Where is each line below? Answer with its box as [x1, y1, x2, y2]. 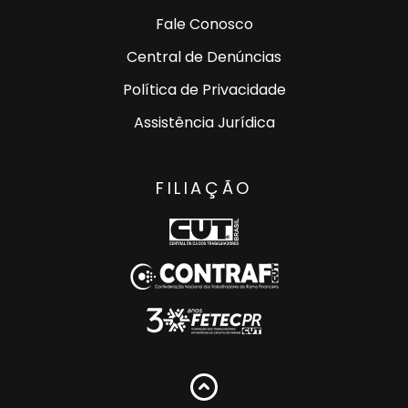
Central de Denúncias [127, 46, 281, 67]
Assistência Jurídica [133, 111, 275, 133]
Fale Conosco [155, 13, 253, 35]
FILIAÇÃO [156, 176, 252, 199]
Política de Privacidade [122, 78, 286, 100]
